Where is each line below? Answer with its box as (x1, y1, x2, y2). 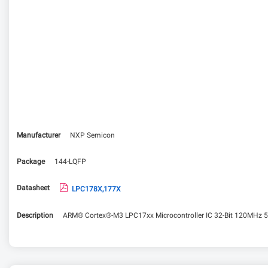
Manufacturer (17, 130, 60, 141)
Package (17, 157, 45, 167)
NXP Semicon (70, 130, 115, 141)
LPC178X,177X (72, 184, 121, 195)
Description (17, 211, 53, 221)
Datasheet (17, 183, 50, 194)
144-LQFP (54, 157, 86, 167)
